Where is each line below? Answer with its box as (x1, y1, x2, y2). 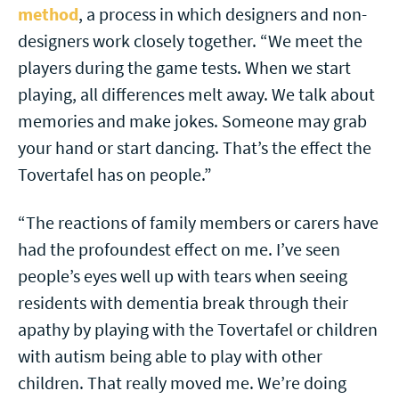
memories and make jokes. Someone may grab (18, 110, 367, 132)
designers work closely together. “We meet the (18, 29, 362, 52)
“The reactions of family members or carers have (18, 211, 379, 233)
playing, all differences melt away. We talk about (18, 83, 375, 105)
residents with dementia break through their (18, 291, 348, 313)
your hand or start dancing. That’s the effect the (18, 136, 371, 159)
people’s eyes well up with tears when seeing (18, 265, 347, 287)
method (18, 3, 78, 25)
